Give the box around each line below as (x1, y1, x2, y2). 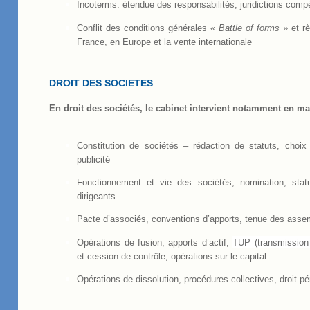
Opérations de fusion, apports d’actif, (77, 237, 229, 248)
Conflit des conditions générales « (77, 22, 219, 33)
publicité (77, 154, 111, 165)
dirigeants (77, 191, 116, 202)
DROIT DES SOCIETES (49, 77, 154, 89)
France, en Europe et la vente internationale (77, 36, 253, 47)
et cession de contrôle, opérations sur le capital (77, 250, 267, 262)
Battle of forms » (219, 22, 289, 33)
